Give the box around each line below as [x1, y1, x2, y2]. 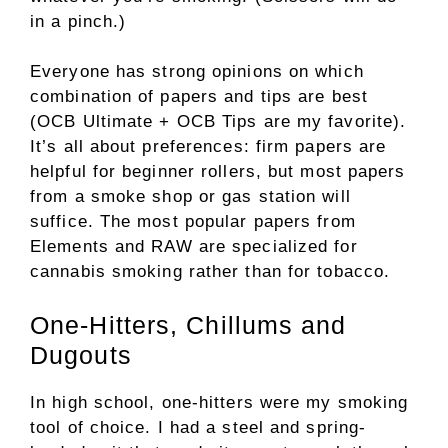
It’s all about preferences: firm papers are [30, 137, 387, 157]
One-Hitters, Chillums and [30, 310, 347, 339]
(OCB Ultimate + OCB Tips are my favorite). [30, 112, 407, 132]
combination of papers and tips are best [30, 87, 368, 107]
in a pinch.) [30, 11, 127, 31]
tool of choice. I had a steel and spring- [30, 417, 367, 437]
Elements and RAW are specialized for [30, 237, 358, 257]
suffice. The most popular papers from [30, 212, 356, 232]
